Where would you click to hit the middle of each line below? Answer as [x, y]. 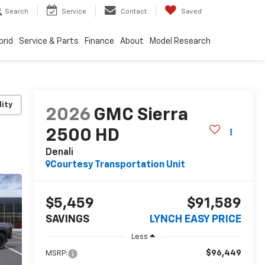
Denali [59, 153]
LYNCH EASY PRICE [195, 220]
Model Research [180, 41]
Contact [134, 12]
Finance [99, 41]
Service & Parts [49, 41]
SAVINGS [67, 220]
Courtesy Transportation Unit [117, 165]
